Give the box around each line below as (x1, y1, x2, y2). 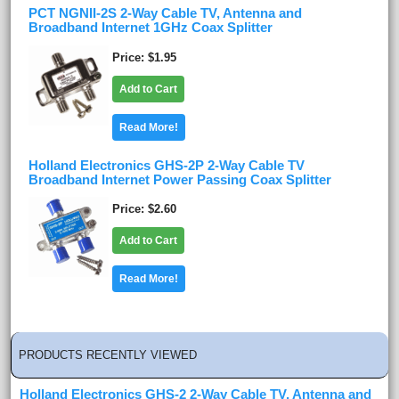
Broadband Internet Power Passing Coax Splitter (28, 172, 331, 187)
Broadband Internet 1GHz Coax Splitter (28, 20, 273, 36)
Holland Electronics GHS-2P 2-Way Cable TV (28, 158, 305, 173)
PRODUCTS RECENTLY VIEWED (19, 348, 197, 362)
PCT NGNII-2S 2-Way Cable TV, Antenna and (28, 6, 302, 21)
